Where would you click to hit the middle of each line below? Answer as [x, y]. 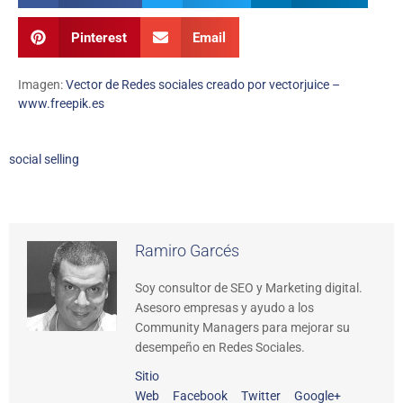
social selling [44, 160]
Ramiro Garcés [187, 251]
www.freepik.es [61, 104]
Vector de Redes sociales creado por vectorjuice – [203, 85]
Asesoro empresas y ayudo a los [224, 308]
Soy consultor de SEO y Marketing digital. [249, 288]
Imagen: [42, 85]
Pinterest [99, 37]
